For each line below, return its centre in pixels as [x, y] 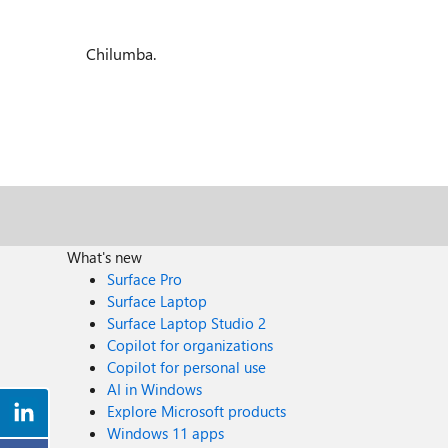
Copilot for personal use [187, 367]
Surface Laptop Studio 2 [187, 323]
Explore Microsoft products [197, 411]
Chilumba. [121, 53]
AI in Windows [155, 389]
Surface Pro [145, 279]
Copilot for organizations [190, 345]
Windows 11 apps [166, 433]
